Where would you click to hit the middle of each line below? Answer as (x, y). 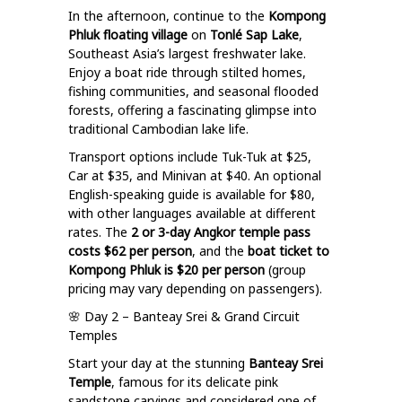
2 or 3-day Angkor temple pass (221, 232)
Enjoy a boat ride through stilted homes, (187, 72)
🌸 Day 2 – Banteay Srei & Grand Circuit (184, 316)
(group (287, 270)
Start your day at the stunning (157, 363)
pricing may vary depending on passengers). (195, 288)
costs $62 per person (130, 251)
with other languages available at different (192, 213)
